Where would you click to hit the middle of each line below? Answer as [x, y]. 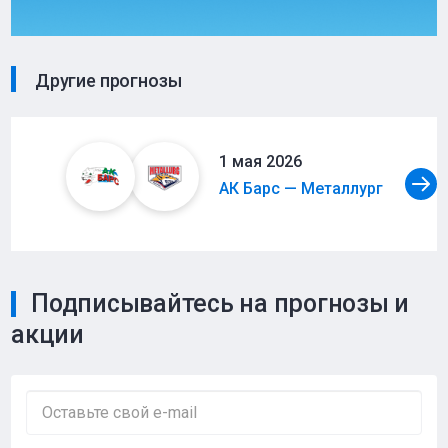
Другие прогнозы [106, 80]
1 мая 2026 [260, 161]
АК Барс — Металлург [300, 188]
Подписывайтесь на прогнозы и [220, 303]
